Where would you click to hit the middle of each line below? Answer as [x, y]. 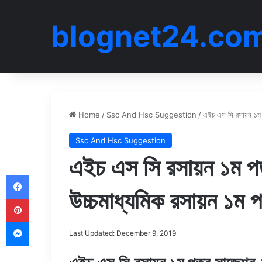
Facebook [46, 175]
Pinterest [45, 198]
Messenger [49, 222]
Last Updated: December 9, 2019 [123, 233]
